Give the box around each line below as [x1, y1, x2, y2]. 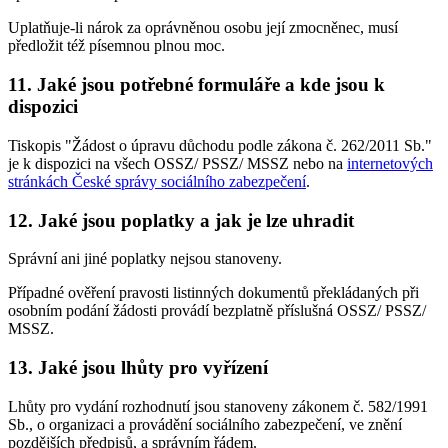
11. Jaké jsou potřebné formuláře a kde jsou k [8, 74, 385, 96]
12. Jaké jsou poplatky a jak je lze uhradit [8, 209, 354, 231]
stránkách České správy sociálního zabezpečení [8, 172, 306, 190]
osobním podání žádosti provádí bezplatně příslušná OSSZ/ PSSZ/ [8, 302, 426, 320]
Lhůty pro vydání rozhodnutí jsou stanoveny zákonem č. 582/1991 [8, 397, 428, 415]
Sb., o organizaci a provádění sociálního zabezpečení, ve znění [8, 415, 402, 433]
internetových [347, 154, 433, 172]
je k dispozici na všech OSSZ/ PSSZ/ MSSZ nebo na [8, 154, 347, 172]
